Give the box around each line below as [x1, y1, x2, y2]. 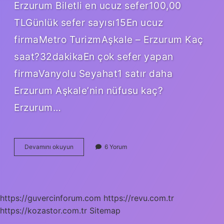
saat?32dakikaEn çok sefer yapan [14, 50, 173, 62]
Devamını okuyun [24, 142, 73, 150]
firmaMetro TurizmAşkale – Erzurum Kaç [14, 33, 203, 45]
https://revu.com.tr [103, 192, 174, 203]
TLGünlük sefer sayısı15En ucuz [14, 16, 163, 28]
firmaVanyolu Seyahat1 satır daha [14, 67, 172, 79]
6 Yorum [104, 142, 127, 150]
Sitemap [89, 205, 120, 215]
